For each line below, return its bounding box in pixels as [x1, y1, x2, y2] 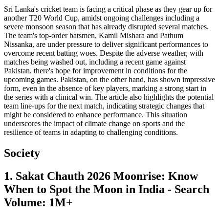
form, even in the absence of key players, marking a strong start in [4, 84, 206, 93]
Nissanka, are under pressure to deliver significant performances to [4, 40, 208, 49]
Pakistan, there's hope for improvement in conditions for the [4, 66, 187, 75]
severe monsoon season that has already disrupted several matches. [4, 22, 209, 31]
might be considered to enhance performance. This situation [4, 110, 187, 119]
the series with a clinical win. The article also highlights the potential [4, 93, 214, 102]
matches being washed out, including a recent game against [4, 58, 186, 66]
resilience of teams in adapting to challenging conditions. [4, 128, 178, 137]
